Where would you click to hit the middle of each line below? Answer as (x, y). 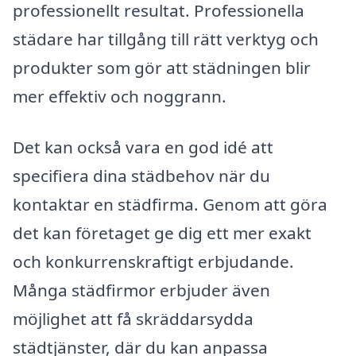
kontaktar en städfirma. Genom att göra (170, 204)
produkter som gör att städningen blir (162, 67)
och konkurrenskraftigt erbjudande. (153, 261)
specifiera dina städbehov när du (141, 175)
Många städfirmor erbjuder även (141, 290)
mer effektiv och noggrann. (120, 96)
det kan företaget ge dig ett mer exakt (162, 232)
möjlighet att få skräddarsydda (133, 318)
